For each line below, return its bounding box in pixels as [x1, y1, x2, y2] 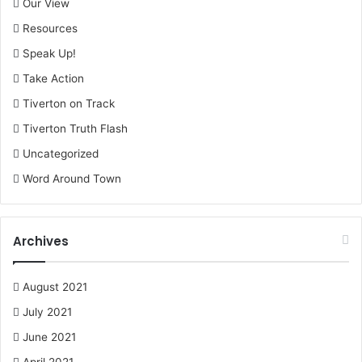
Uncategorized [23, 147, 99, 160]
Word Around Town [23, 172, 121, 185]
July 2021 [23, 305, 72, 318]
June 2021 [23, 330, 76, 343]
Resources [23, 22, 78, 35]
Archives [13, 233, 69, 250]
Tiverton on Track [23, 97, 115, 110]
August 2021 [23, 280, 87, 293]
